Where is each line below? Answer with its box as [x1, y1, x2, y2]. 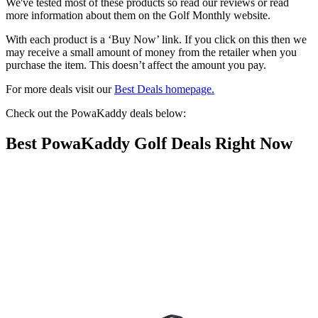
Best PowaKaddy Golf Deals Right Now [6, 133, 292, 153]
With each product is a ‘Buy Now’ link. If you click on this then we [6, 33, 307, 46]
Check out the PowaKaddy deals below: [6, 107, 186, 120]
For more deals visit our [6, 83, 114, 96]
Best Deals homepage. [114, 83, 214, 96]
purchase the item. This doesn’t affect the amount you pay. [6, 59, 266, 72]
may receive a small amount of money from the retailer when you [6, 46, 297, 59]
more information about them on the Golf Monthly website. [6, 9, 270, 22]
